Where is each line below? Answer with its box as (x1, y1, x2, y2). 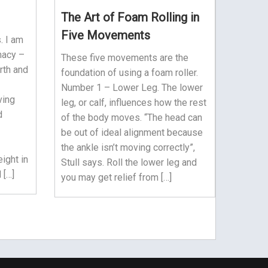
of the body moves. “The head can (60, 111, 202, 123)
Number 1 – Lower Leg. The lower (60, 81, 203, 93)
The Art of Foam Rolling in (60, 10, 199, 25)
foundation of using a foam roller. (60, 66, 198, 78)
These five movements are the (60, 51, 188, 63)
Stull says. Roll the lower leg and (60, 156, 197, 168)
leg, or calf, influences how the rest (60, 96, 206, 108)
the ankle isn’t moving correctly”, (60, 141, 195, 153)
